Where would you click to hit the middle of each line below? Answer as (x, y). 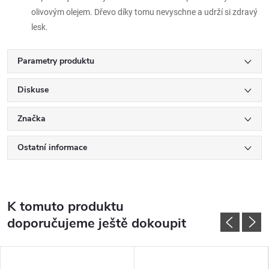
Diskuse (33, 90)
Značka (32, 119)
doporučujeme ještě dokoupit (97, 223)
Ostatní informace (52, 147)
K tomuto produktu (65, 207)
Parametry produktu (56, 61)
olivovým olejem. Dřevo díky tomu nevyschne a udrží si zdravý (144, 12)
